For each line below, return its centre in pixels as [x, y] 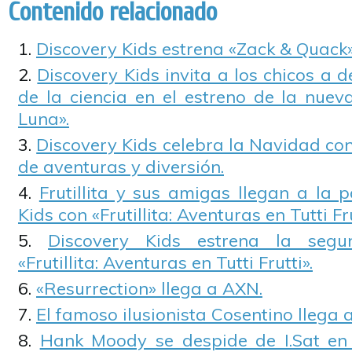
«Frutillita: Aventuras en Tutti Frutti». [165, 262]
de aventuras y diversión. [121, 167]
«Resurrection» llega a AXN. [149, 288]
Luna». [44, 119]
